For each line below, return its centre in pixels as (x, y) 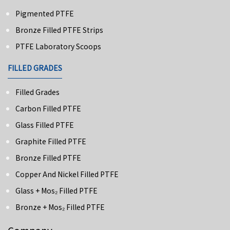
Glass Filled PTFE (45, 125)
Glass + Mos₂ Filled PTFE (56, 191)
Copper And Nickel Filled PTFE (67, 174)
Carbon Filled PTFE (48, 109)
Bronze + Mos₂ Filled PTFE (60, 207)
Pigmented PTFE (45, 14)
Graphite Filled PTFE (51, 141)
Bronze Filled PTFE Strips (59, 30)
